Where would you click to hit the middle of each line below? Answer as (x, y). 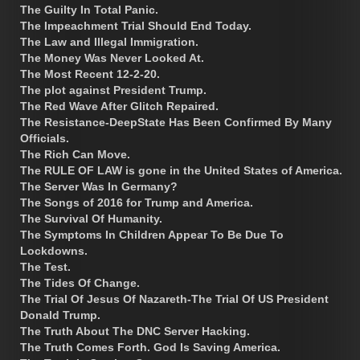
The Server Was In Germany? (99, 186)
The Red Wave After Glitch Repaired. (119, 106)
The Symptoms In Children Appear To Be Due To (152, 234)
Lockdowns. (54, 250)
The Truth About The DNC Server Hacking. (135, 331)
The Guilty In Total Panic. (89, 9)
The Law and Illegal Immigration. (109, 41)
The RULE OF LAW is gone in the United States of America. (181, 170)
